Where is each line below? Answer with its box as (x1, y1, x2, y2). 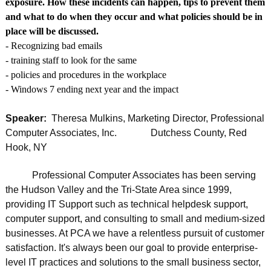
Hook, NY (5, 142, 47, 152)
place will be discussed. (5, 25, 99, 36)
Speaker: (5, 113, 49, 123)
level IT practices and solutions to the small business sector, (5, 257, 261, 268)
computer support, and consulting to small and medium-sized (5, 214, 265, 224)
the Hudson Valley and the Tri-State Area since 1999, (5, 184, 232, 195)
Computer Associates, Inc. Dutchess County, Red (5, 127, 247, 138)
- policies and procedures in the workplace (5, 69, 166, 80)
